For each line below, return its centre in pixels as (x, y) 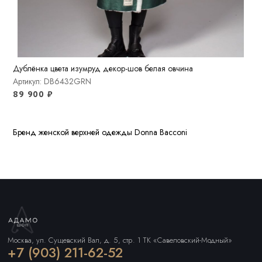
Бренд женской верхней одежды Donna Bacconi (100, 132)
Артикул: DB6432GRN (52, 81)
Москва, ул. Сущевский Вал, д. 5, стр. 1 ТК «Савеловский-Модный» (120, 240)
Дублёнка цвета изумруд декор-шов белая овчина (103, 68)
